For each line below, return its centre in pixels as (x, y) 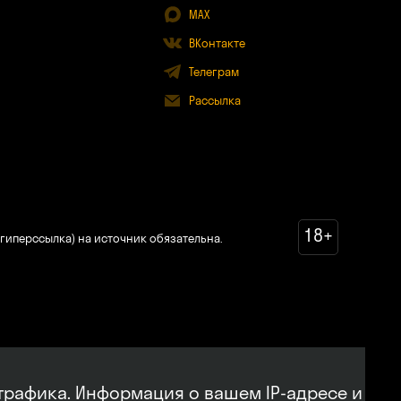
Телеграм (213, 72)
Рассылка (214, 100)
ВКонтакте (217, 43)
